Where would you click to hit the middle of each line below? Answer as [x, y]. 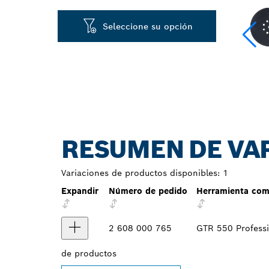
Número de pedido [148, 191]
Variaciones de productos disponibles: [141, 173]
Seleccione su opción [148, 26]
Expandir [80, 191]
